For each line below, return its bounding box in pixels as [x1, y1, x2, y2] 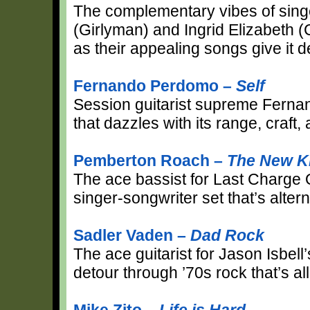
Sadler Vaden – [73, 226, 190, 244]
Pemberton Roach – [73, 151, 227, 170]
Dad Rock [190, 226, 264, 244]
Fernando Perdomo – [73, 76, 236, 95]
